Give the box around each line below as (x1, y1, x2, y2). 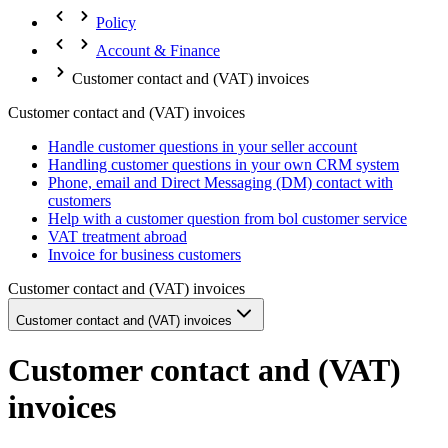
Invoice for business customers (48, 246, 241, 263)
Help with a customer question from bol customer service (48, 210, 407, 227)
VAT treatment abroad (48, 228, 187, 245)
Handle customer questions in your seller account (48, 138, 357, 155)
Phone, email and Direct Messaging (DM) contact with (48, 174, 393, 191)
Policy (96, 14, 136, 31)
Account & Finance (96, 42, 220, 59)
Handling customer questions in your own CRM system (48, 156, 399, 173)
